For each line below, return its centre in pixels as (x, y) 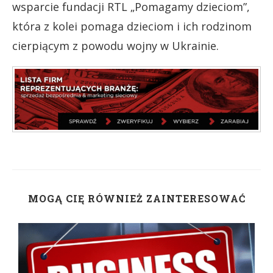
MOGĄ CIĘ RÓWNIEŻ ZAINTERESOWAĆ (136, 198)
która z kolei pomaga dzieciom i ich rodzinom (132, 26)
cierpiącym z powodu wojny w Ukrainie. (115, 45)
